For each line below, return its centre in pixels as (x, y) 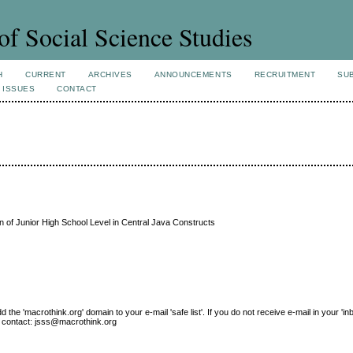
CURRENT (46, 74)
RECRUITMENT (285, 74)
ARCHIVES (110, 74)
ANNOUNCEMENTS (193, 74)
